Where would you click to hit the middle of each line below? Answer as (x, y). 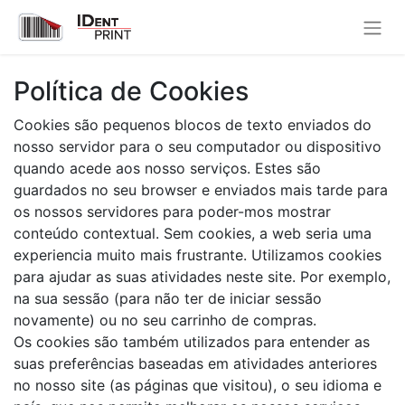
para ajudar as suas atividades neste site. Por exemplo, (202, 276)
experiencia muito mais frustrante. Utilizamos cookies (198, 254)
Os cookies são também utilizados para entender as (192, 341)
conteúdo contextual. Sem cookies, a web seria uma (193, 233)
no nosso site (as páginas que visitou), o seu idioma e (198, 385)
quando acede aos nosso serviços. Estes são (167, 168)
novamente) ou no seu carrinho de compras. (165, 320)
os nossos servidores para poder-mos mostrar (172, 211)
